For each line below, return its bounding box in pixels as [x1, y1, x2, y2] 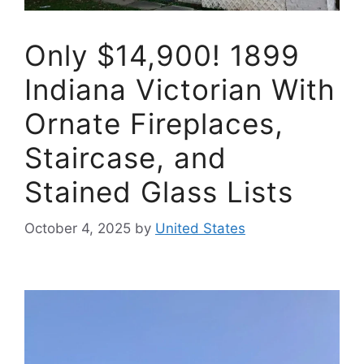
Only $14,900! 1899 [24, 38, 300, 72]
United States [155, 219, 245, 236]
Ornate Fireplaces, [24, 106, 284, 141]
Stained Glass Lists [24, 175, 293, 209]
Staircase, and [24, 141, 227, 175]
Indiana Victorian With [24, 72, 336, 106]
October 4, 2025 [24, 219, 131, 236]
